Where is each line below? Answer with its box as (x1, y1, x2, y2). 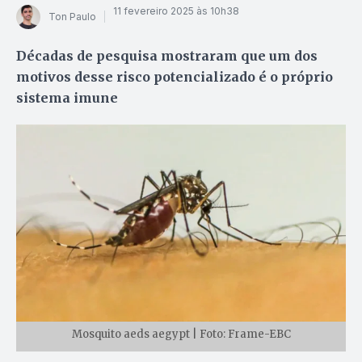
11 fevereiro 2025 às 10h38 (113, 5, 239, 18)
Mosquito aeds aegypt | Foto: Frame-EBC (71, 326, 291, 341)
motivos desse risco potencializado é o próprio (16, 68, 333, 85)
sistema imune (16, 89, 118, 106)
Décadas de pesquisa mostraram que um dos (16, 47, 318, 64)
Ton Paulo (48, 11, 96, 23)
